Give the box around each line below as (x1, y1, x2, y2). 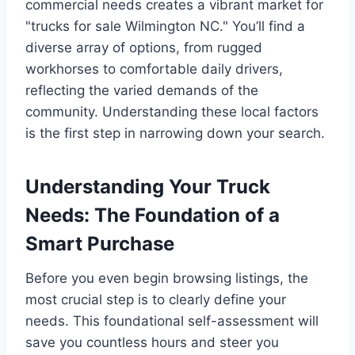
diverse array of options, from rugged (25, 39, 262, 55)
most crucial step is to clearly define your (25, 291, 286, 307)
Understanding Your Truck (25, 174, 270, 198)
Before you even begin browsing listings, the (25, 269, 308, 286)
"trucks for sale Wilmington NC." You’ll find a (25, 17, 305, 34)
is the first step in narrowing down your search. (25, 124, 325, 141)
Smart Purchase (25, 231, 174, 255)
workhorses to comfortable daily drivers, (25, 60, 283, 77)
